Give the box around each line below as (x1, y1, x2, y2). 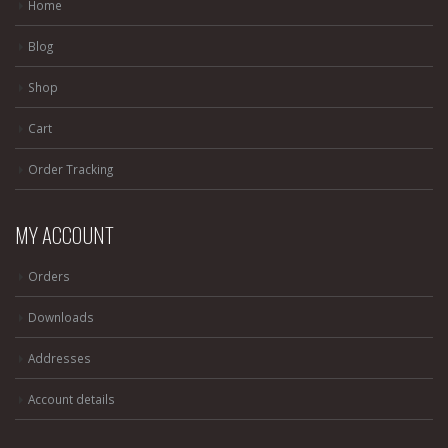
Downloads (28, 309, 94, 326)
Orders (28, 268, 70, 285)
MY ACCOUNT (15, 219, 114, 251)
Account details (28, 391, 115, 408)
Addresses (28, 350, 91, 367)
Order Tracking (28, 161, 113, 178)
